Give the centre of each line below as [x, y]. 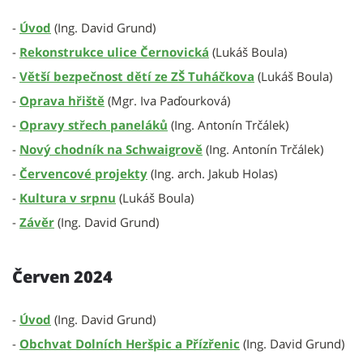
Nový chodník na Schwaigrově [111, 149]
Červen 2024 [62, 277]
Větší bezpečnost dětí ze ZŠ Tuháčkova [137, 76]
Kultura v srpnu [68, 198]
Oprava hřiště [62, 100]
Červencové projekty [83, 173]
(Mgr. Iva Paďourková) [167, 100]
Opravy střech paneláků [94, 125]
